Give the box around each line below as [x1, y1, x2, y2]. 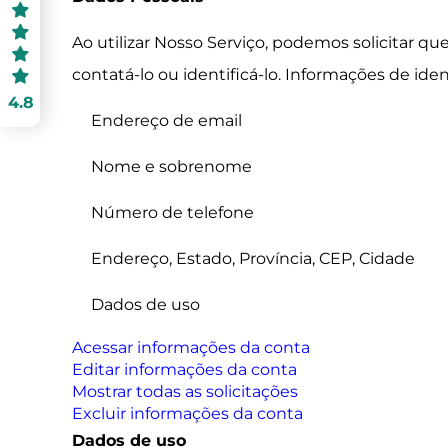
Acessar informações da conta [72, 338, 310, 357]
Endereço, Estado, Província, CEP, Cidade [91, 249, 416, 268]
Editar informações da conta [72, 360, 297, 379]
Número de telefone [91, 203, 255, 222]
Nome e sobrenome [91, 157, 253, 176]
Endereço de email [91, 111, 243, 130]
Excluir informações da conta [72, 404, 303, 423]
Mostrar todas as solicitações [72, 382, 298, 401]
